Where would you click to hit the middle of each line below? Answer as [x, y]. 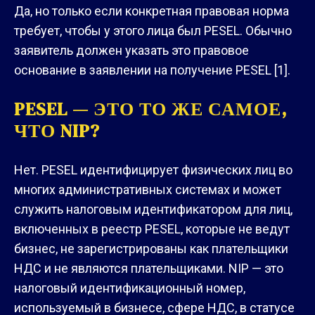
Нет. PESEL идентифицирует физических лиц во [153, 169]
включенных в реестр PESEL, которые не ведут [152, 229]
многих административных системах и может [148, 189]
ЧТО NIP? [57, 130]
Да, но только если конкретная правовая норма [152, 11]
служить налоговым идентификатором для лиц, [153, 209]
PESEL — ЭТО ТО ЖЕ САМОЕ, [151, 109]
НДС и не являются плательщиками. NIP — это [149, 268]
